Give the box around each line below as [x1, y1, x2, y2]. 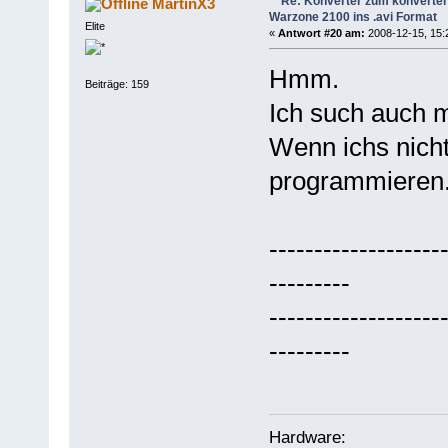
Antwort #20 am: [277, 26, 365, 39]
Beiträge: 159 [84, 78, 149, 91]
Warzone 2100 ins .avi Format [268, 9, 437, 24]
